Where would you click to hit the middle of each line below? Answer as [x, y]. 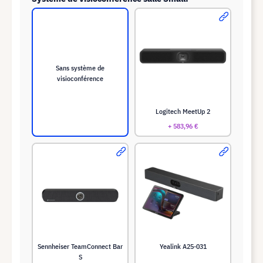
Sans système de [80, 68]
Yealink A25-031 [183, 246]
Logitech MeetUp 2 [183, 111]
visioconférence [80, 79]
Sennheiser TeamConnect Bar [80, 246]
